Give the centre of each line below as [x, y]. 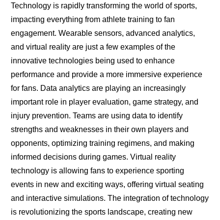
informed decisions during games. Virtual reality [94, 157]
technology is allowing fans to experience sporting [98, 171]
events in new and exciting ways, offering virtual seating [108, 185]
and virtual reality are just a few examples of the [93, 47]
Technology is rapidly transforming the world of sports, [104, 6]
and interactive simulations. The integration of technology [110, 198]
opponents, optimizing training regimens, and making [103, 143]
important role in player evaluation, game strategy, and [105, 102]
